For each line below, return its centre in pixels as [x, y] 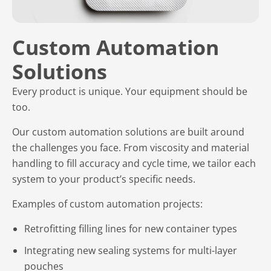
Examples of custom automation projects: [107, 204]
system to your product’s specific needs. [104, 179]
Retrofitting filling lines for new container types [131, 229]
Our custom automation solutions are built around [128, 132]
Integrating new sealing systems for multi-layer [131, 250]
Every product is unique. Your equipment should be [130, 91]
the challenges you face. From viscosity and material [131, 148]
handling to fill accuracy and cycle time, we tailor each [134, 163]
